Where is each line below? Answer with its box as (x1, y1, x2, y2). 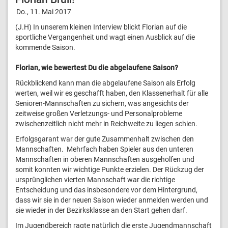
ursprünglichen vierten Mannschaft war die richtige (15, 175, 175, 184)
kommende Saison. (15, 43, 75, 51)
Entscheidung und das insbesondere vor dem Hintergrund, (15, 185, 197, 194)
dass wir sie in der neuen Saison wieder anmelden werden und (15, 195, 208, 204)
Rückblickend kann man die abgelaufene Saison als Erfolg (15, 78, 195, 87)
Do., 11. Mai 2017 (16, 7, 71, 16)
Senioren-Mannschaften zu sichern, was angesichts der (15, 99, 189, 107)
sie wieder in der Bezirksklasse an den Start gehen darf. (15, 206, 187, 214)
